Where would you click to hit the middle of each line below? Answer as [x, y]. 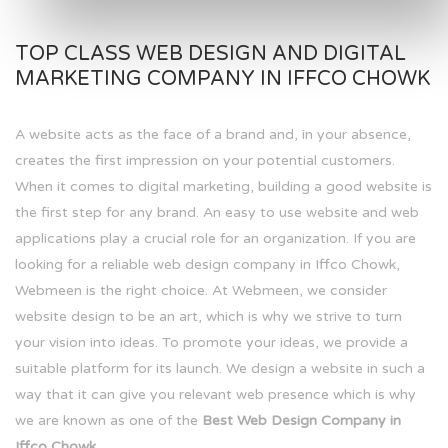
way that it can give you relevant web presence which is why [215, 395]
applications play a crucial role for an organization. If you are [215, 239]
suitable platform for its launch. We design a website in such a [220, 369]
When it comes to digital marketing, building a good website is [223, 187]
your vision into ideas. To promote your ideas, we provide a [211, 343]
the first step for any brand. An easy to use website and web [217, 213]
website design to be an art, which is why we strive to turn [208, 317]
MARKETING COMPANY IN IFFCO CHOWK [222, 79]
